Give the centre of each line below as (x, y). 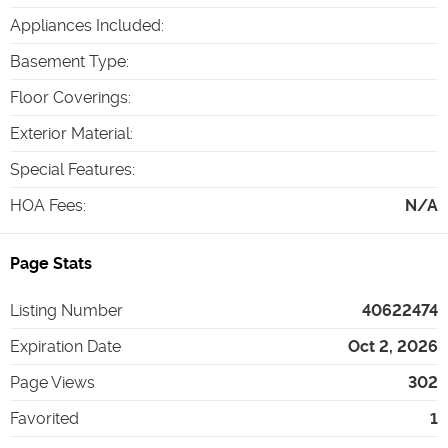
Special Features (71, 169)
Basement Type (68, 61)
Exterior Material (70, 133)
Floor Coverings (69, 97)
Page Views (52, 382)
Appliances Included (85, 25)
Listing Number (66, 310)
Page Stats (51, 263)
